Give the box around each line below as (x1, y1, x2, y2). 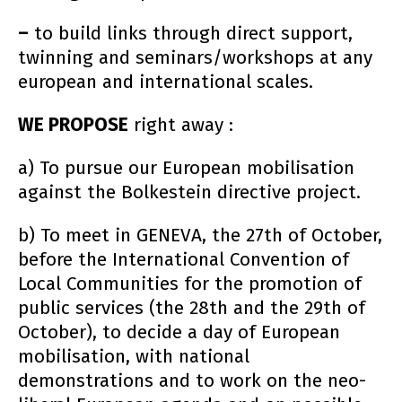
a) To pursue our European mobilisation (18, 156, 354, 179)
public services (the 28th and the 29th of (18, 296, 365, 319)
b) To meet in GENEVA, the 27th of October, (18, 223, 382, 247)
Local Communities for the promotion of (18, 272, 362, 295)
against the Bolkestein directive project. (18, 180, 361, 204)
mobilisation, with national (18, 345, 249, 368)
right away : (128, 114, 233, 137)
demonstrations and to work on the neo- (18, 369, 366, 392)
